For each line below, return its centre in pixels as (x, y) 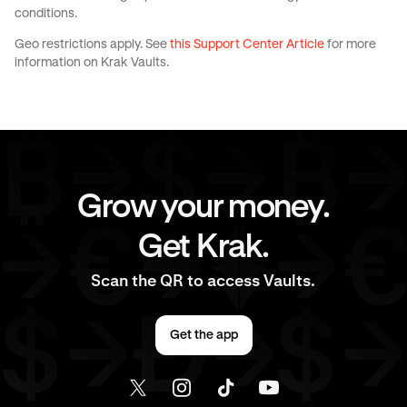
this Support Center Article (247, 44)
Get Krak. (203, 248)
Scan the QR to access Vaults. (203, 280)
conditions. (46, 13)
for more (350, 44)
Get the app (203, 335)
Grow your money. (203, 208)
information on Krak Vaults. (92, 62)
